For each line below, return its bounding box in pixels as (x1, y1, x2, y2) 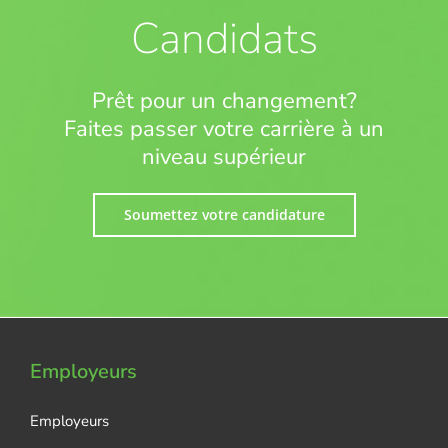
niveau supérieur (142, 141, 306, 172)
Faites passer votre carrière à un (64, 113, 384, 144)
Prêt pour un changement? (91, 85, 357, 116)
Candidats (130, 9, 318, 68)
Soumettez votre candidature (123, 204, 325, 224)
